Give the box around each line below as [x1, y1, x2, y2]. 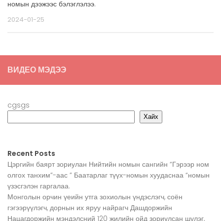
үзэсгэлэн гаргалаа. [7, 181, 70, 191]
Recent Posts [7, 148, 55, 159]
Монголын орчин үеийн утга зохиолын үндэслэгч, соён [7, 192, 183, 202]
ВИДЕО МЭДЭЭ [7, 64, 66, 76]
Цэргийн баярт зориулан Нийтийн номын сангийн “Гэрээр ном [7, 159, 209, 170]
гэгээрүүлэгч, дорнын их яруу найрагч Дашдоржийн [7, 203, 172, 213]
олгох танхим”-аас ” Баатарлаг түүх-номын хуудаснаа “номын [7, 170, 210, 181]
